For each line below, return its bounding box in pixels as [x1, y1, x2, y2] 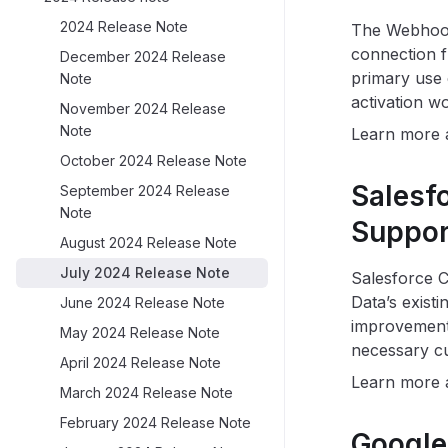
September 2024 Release [60, 182, 230, 199]
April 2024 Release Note [60, 354, 221, 371]
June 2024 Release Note [60, 294, 225, 311]
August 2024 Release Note [60, 234, 237, 251]
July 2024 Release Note [60, 264, 230, 281]
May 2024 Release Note [60, 324, 220, 341]
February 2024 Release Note [60, 414, 251, 431]
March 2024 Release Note [60, 384, 233, 401]
